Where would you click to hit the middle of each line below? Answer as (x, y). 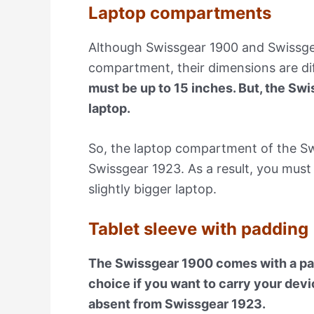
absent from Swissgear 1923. (177, 304)
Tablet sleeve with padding (198, 229)
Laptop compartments (180, 13)
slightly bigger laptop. (152, 189)
